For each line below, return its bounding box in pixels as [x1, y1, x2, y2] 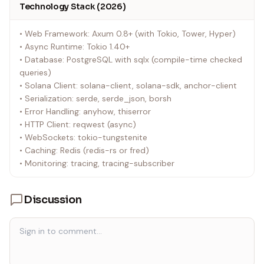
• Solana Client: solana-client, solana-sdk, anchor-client [19, 80, 237, 91]
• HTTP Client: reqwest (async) [19, 119, 136, 130]
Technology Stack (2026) [19, 1, 126, 12]
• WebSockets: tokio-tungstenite [19, 132, 147, 143]
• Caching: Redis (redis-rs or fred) [19, 145, 149, 156]
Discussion [24, 193, 82, 206]
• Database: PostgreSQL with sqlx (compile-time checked [19, 54, 242, 65]
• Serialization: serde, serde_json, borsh [19, 93, 171, 104]
